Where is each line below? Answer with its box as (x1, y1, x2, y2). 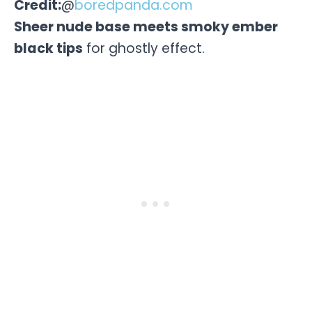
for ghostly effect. (83, 38, 205, 58)
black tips (14, 38, 83, 58)
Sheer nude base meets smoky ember (14, 17, 278, 36)
